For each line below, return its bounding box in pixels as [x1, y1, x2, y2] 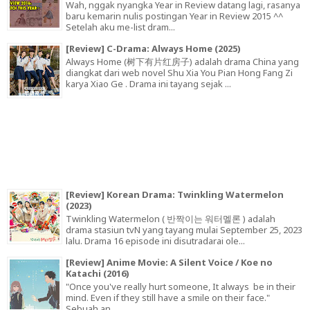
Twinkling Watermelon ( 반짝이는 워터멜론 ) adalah [66, 212, 275, 226]
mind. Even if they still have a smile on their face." [66, 291, 270, 304]
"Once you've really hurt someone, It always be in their [66, 280, 295, 293]
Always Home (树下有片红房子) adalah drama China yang [66, 55, 299, 69]
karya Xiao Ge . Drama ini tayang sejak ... [66, 77, 231, 91]
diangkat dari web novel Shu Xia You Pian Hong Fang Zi [66, 66, 293, 80]
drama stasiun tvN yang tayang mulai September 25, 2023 [66, 224, 302, 237]
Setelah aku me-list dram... [66, 21, 175, 34]
